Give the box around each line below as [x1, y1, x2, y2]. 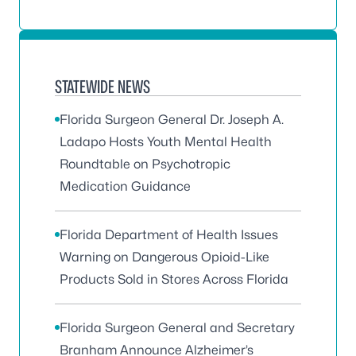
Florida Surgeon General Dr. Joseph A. [60, 112, 284, 128]
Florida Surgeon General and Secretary [60, 320, 295, 336]
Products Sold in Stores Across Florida [60, 272, 288, 288]
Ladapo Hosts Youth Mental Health [60, 134, 272, 150]
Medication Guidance [60, 179, 191, 195]
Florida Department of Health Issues [60, 227, 278, 243]
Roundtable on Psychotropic [60, 157, 230, 172]
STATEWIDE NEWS [55, 76, 150, 98]
